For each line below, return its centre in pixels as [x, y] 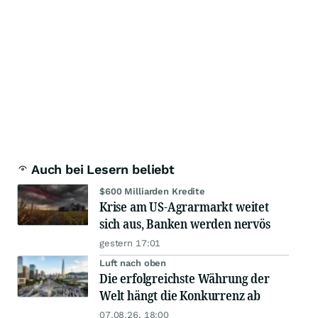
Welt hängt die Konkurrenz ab [180, 296]
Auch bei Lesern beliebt [103, 170]
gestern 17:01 [130, 243]
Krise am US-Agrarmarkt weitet [184, 207]
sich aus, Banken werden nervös [185, 224]
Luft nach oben [133, 263]
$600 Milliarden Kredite [153, 192]
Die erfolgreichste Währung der [185, 279]
